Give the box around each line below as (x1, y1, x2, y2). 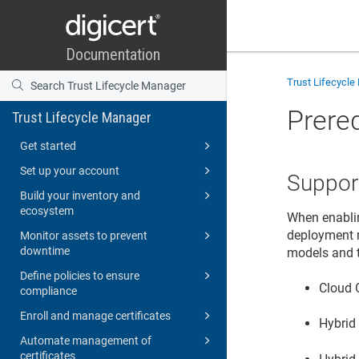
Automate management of (20, 333, 151, 347)
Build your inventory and (20, 188, 140, 202)
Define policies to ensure (20, 268, 139, 282)
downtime (20, 244, 70, 257)
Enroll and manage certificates (20, 309, 171, 322)
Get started (20, 139, 76, 152)
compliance (20, 284, 77, 297)
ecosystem (20, 204, 74, 217)
